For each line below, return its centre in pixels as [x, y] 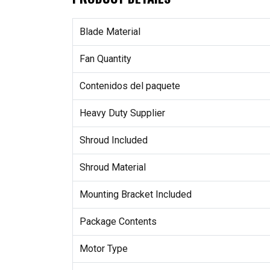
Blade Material [110, 32]
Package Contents [118, 222]
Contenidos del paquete [130, 86]
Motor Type [103, 249]
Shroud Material [112, 168]
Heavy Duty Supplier [122, 113]
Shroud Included [113, 140]
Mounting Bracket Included [135, 195]
